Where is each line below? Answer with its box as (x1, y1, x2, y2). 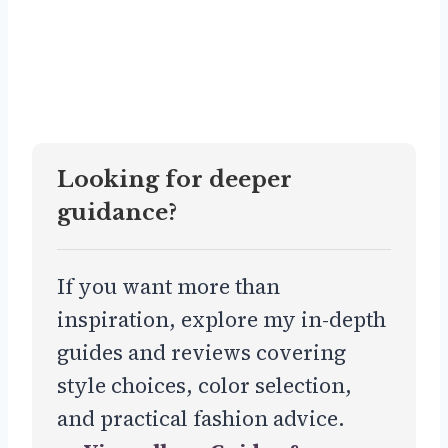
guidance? (57, 199, 177, 227)
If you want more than (57, 272, 280, 302)
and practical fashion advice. (57, 404, 345, 434)
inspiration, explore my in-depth (57, 305, 386, 335)
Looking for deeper (57, 166, 292, 194)
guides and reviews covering (57, 338, 346, 368)
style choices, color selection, (57, 371, 352, 401)
